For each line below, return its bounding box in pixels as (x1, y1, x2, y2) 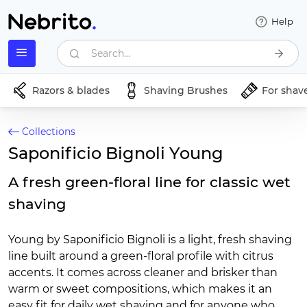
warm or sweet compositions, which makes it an (8, 282, 272, 295)
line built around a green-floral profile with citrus (8, 249, 273, 262)
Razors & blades (32, 84, 110, 97)
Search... (91, 47, 131, 60)
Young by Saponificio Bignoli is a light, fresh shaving (8, 233, 292, 246)
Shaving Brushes (144, 84, 228, 97)
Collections (22, 125, 75, 138)
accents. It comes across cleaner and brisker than (8, 266, 278, 279)
